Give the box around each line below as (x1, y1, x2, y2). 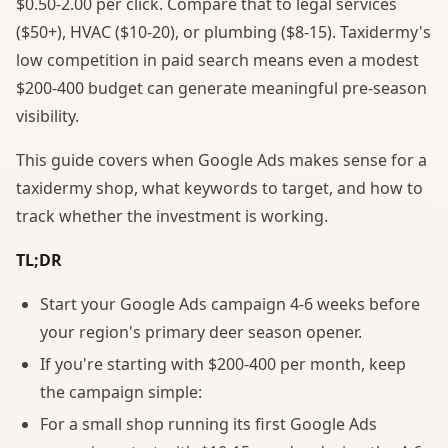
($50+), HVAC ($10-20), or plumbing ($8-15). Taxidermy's (16, 20, 431, 43)
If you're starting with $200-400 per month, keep (40, 352, 406, 375)
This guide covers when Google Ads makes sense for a (16, 148, 427, 171)
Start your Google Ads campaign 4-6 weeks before (40, 292, 420, 315)
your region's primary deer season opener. (40, 320, 362, 343)
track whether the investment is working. (16, 204, 328, 227)
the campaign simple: (40, 380, 202, 403)
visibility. (16, 104, 79, 127)
